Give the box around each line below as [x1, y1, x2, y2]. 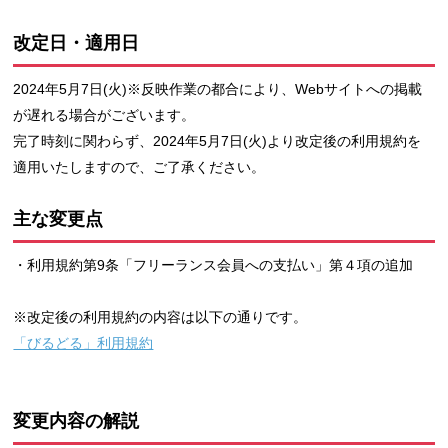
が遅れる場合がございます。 [13, 106, 196, 123]
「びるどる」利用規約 [13, 334, 154, 351]
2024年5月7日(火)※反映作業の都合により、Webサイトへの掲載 [13, 80, 423, 97]
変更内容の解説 [13, 410, 140, 431]
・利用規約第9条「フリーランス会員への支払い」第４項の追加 [13, 256, 414, 273]
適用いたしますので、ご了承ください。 [13, 158, 266, 175]
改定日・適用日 [13, 33, 140, 54]
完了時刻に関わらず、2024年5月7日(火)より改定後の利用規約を [13, 132, 422, 149]
